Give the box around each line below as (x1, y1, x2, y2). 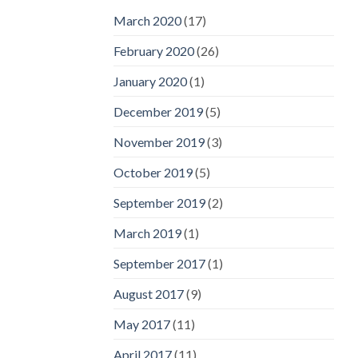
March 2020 (113, 12, 181, 28)
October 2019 (113, 164, 193, 180)
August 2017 (113, 285, 184, 301)
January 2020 (113, 73, 187, 89)
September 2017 (113, 255, 205, 271)
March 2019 (113, 225, 181, 241)
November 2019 (113, 133, 205, 149)
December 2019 (113, 103, 203, 119)
